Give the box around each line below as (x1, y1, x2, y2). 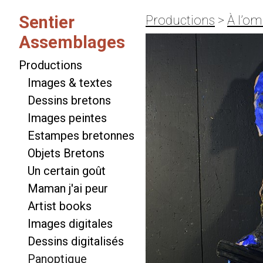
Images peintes (28, 111, 107, 126)
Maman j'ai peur (28, 181, 108, 196)
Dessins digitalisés (28, 234, 124, 249)
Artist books (28, 199, 92, 214)
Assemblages (19, 32, 125, 53)
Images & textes (28, 76, 112, 90)
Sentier (19, 12, 75, 33)
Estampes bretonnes (28, 129, 134, 143)
